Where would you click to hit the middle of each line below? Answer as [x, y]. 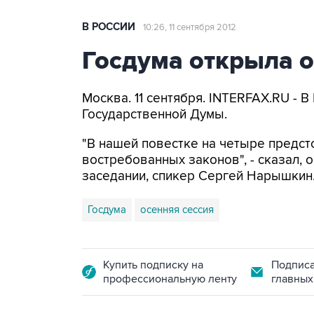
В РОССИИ [109, 27]
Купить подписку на [153, 265]
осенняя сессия [177, 210]
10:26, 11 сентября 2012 [190, 27]
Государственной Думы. [155, 115]
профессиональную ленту [170, 279]
